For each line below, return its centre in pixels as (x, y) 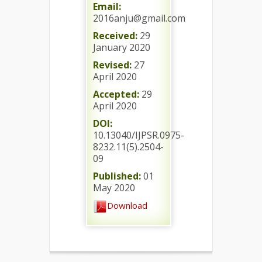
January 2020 (122, 47)
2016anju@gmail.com (139, 18)
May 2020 (114, 188)
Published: (117, 176)
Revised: (112, 65)
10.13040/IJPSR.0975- (139, 135)
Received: (115, 36)
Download (127, 206)
